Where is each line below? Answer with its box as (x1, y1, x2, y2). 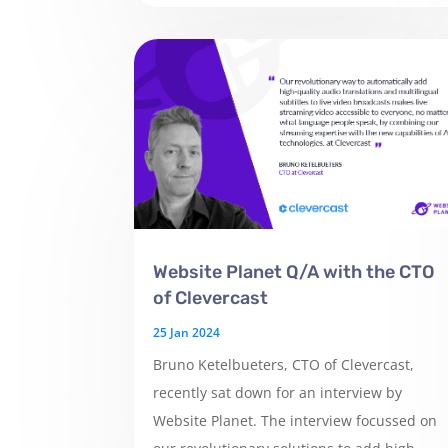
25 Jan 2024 (153, 323, 221, 341)
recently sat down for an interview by (153, 382, 403, 402)
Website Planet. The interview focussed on (153, 410, 438, 430)
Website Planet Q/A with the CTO (153, 260, 436, 283)
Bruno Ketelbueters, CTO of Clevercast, (153, 354, 415, 374)
